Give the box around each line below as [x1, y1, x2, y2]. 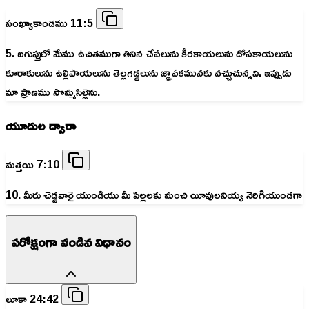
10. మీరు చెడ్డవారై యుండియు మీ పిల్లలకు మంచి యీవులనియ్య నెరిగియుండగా [6, 184, 302, 206]
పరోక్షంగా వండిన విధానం [11, 228, 131, 255]
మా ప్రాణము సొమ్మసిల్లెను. [6, 81, 100, 103]
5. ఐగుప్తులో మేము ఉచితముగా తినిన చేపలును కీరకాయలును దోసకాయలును [6, 43, 292, 64]
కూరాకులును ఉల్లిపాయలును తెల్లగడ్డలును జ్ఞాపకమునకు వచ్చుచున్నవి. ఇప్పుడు [6, 62, 291, 83]
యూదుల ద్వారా [6, 112, 76, 138]
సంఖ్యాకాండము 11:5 [6, 12, 96, 34]
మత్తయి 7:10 [6, 154, 62, 175]
